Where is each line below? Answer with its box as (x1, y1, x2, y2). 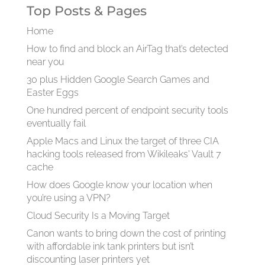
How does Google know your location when (26, 179, 212, 190)
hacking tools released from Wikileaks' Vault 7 (26, 148, 221, 160)
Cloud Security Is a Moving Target (26, 210, 170, 221)
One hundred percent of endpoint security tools (26, 105, 228, 116)
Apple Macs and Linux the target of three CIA (26, 135, 219, 147)
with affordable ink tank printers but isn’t (26, 241, 194, 252)
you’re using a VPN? (26, 192, 111, 203)
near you (26, 56, 64, 67)
